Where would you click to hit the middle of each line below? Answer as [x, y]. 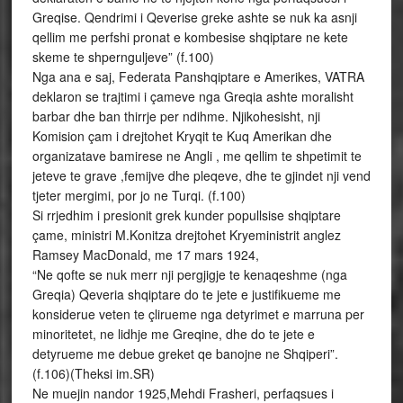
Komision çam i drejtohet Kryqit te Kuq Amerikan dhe [182, 136]
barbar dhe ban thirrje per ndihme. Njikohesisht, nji [176, 116]
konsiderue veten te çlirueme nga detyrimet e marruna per [198, 314]
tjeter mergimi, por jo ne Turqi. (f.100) [139, 195]
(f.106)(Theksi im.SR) [93, 373]
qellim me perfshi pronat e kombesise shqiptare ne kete [190, 37]
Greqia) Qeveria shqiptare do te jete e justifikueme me [186, 294]
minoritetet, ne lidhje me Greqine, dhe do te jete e [173, 334]
